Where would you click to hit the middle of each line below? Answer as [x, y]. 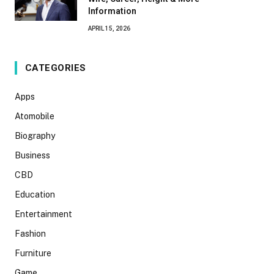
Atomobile [35, 116]
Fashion [30, 234]
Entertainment [43, 214]
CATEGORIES [56, 68]
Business [32, 155]
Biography [35, 136]
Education [35, 194]
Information [112, 11]
